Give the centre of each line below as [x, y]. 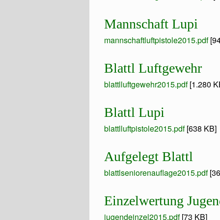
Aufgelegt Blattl [149, 157]
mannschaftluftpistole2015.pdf [156, 40]
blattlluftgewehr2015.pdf [146, 84]
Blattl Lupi [134, 112]
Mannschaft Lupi [151, 24]
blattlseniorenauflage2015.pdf [156, 173]
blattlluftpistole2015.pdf [144, 129]
